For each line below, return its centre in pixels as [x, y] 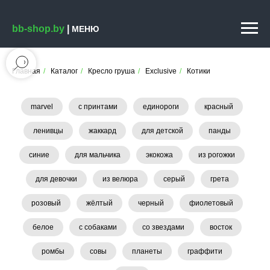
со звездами [163, 227]
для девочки [56, 179]
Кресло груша [111, 71]
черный [151, 203]
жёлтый [99, 203]
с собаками [98, 227]
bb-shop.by [38, 28]
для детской [162, 131]
